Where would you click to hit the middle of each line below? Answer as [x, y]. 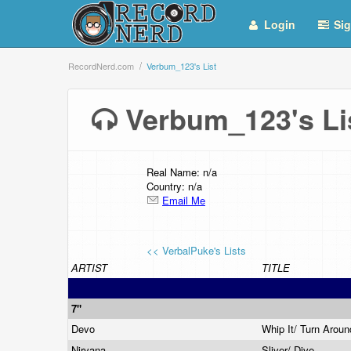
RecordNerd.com [101, 66]
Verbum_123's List [181, 66]
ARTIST [89, 268]
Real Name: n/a [182, 172]
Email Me [184, 200]
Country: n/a [174, 186]
